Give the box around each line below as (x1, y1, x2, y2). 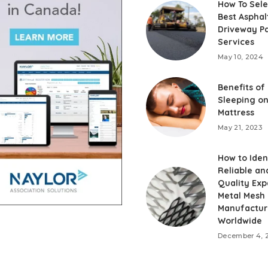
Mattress (218, 107, 254, 118)
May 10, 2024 (218, 53, 264, 62)
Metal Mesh (218, 190, 265, 202)
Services (218, 36, 254, 48)
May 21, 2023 (218, 123, 263, 132)
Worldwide (218, 215, 262, 227)
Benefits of (218, 82, 265, 93)
